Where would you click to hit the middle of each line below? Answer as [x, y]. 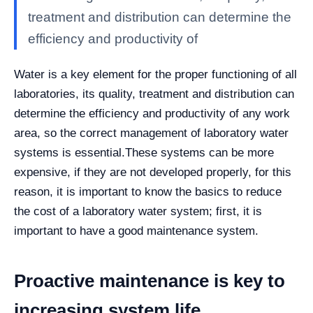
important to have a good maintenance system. [136, 231]
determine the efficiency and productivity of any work [152, 113]
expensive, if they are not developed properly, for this [153, 172]
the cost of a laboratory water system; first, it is [138, 211]
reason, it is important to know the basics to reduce [148, 191]
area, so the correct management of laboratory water [151, 133]
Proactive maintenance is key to [150, 281]
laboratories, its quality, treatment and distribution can [154, 94]
